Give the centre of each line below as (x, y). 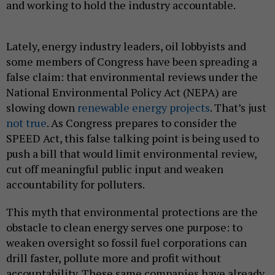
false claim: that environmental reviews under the (132, 77)
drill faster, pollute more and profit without (114, 258)
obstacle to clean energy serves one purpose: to (124, 227)
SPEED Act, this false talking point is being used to (133, 138)
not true (26, 123)
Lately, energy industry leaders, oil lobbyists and (126, 46)
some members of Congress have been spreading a (132, 62)
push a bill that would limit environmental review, (131, 154)
